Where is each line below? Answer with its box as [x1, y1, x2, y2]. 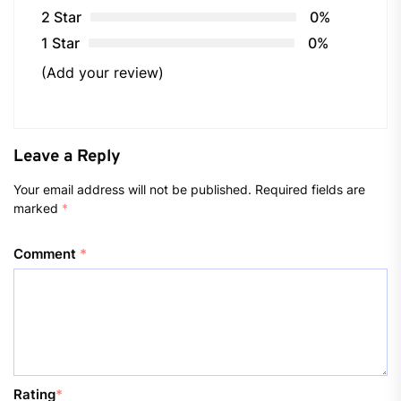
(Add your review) [41, 63, 164, 81]
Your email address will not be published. [13, 181, 252, 197]
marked [13, 200, 62, 216]
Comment [13, 244, 80, 262]
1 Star [41, 33, 80, 52]
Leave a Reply [13, 145, 121, 167]
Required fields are [255, 181, 365, 197]
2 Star [41, 7, 81, 26]
